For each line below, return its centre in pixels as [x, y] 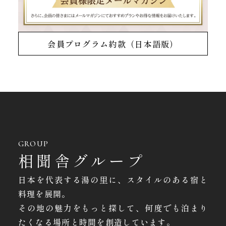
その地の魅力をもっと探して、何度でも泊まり [113, 208]
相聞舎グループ [81, 160]
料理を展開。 [44, 193]
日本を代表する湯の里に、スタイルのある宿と [113, 179]
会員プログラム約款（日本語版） [113, 44]
